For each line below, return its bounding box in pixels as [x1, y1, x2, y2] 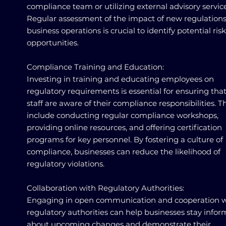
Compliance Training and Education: [27, 62, 164, 72]
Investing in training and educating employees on [27, 74, 214, 84]
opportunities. [27, 38, 79, 47]
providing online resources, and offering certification [27, 123, 222, 132]
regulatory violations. [27, 159, 104, 168]
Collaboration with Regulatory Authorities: [27, 183, 184, 193]
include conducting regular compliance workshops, [27, 110, 218, 120]
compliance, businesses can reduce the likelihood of [27, 147, 220, 156]
